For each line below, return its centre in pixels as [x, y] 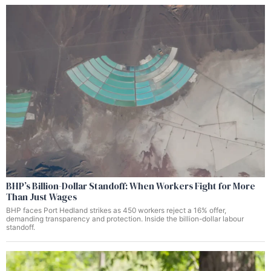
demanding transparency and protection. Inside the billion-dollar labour [125, 219]
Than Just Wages [41, 197]
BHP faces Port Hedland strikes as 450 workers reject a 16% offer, [116, 211]
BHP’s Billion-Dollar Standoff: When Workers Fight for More [131, 186]
